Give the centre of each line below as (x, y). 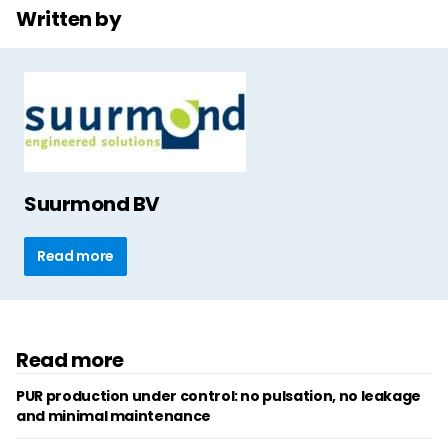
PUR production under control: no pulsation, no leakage (219, 396)
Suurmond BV (92, 204)
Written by (68, 19)
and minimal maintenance (113, 416)
